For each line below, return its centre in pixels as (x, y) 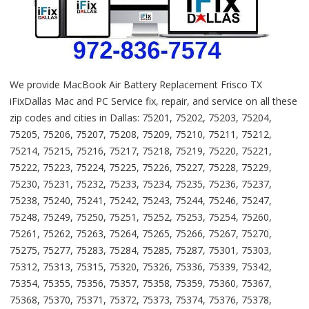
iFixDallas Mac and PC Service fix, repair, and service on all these (153, 101)
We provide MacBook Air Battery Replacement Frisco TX (136, 84)
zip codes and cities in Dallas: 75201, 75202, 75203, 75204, (141, 117)
